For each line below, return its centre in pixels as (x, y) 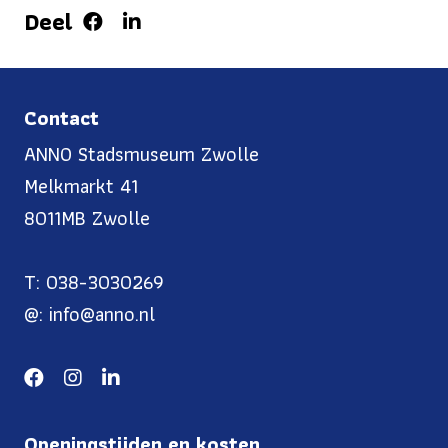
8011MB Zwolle (87, 218)
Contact (61, 118)
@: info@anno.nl (89, 314)
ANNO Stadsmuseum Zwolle (141, 154)
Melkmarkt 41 (81, 186)
